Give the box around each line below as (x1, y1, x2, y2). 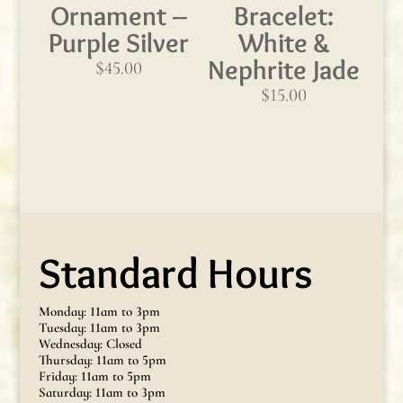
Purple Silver (49, 25, 190, 59)
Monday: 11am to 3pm (38, 302, 160, 319)
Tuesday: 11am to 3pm (38, 318, 160, 336)
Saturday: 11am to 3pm (38, 383, 166, 400)
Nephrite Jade (208, 52, 361, 86)
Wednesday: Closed (38, 335, 142, 352)
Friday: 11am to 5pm (38, 367, 151, 384)
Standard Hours (38, 246, 313, 299)
